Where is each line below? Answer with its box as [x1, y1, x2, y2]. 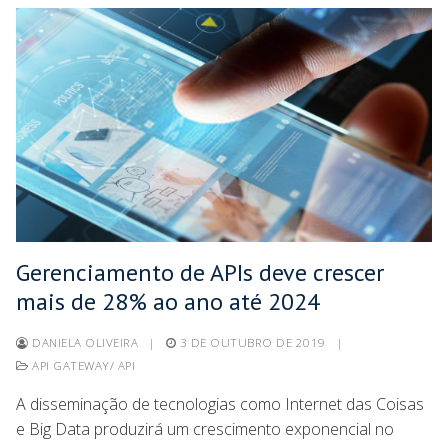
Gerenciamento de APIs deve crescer [16, 256, 384, 288]
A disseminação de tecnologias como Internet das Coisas [16, 392, 424, 415]
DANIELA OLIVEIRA [28, 334, 138, 350]
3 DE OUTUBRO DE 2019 [179, 334, 326, 350]
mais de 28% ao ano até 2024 [16, 285, 320, 317]
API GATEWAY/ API [28, 357, 135, 373]
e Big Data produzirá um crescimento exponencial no [16, 417, 394, 440]
